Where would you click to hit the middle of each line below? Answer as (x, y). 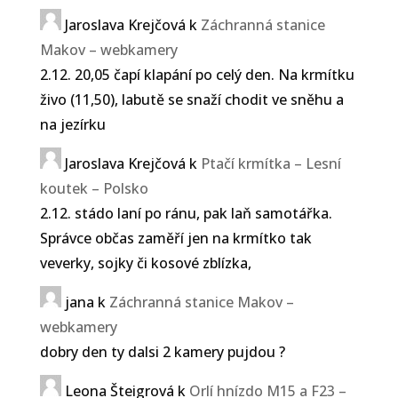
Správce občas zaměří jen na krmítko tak (175, 239)
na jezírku (72, 125)
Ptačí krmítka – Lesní (271, 164)
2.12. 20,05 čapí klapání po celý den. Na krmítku (197, 75)
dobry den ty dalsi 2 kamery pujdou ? (162, 352)
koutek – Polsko (94, 189)
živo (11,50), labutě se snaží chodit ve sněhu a (191, 100)
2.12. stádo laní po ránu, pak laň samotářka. (186, 214)
